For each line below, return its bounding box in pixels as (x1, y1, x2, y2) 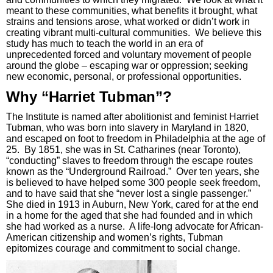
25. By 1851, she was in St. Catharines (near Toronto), (6, 144, 241, 155)
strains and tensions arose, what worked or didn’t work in (6, 16, 250, 27)
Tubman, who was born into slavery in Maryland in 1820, (6, 122, 249, 133)
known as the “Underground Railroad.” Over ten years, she (6, 166, 260, 177)
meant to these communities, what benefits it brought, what (6, 5, 257, 16)
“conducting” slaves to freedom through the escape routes (6, 155, 253, 166)
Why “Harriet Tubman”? (6, 88, 172, 105)
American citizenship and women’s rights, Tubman (6, 232, 223, 243)
